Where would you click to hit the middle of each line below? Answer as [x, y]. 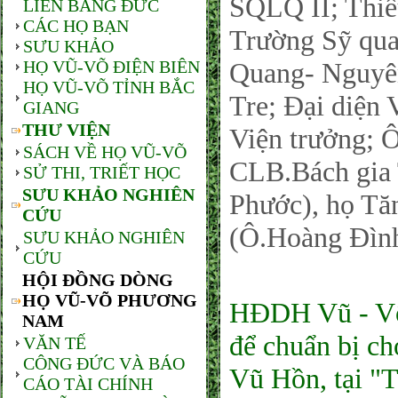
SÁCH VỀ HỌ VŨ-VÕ [105, 152]
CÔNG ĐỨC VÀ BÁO [104, 363]
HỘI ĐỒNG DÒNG [98, 280]
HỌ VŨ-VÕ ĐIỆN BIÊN [111, 67]
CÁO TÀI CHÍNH [88, 384]
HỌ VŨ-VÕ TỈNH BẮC [109, 87]
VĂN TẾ [55, 343]
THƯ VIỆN [66, 130]
